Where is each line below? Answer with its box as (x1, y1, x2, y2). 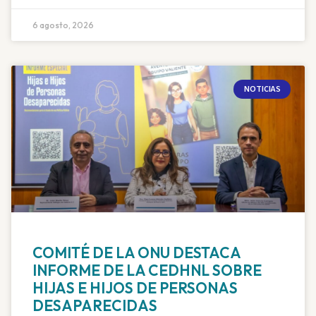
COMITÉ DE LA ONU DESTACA (32, 243, 241, 262)
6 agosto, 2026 (32, 20, 94, 31)
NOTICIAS (243, 83, 281, 95)
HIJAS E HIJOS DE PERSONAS (32, 279, 238, 298)
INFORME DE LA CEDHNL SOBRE (32, 261, 262, 280)
